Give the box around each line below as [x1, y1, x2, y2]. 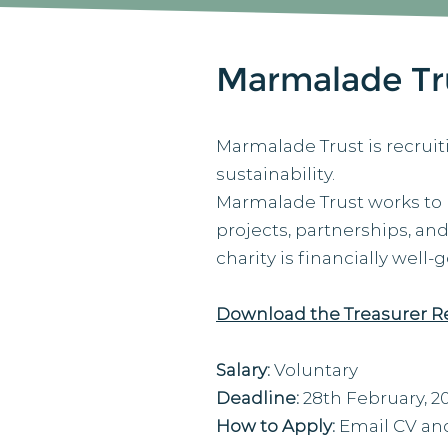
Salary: [216, 360, 274, 380]
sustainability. [216, 164, 335, 184]
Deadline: [216, 388, 299, 408]
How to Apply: [216, 416, 335, 436]
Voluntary [274, 360, 358, 380]
